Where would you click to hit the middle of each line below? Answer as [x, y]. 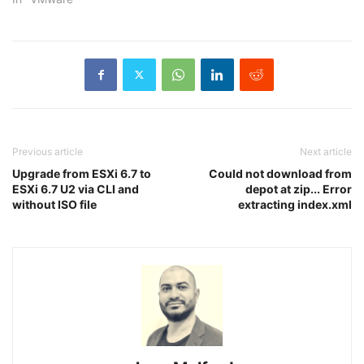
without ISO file [54, 204]
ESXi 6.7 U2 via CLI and [76, 188]
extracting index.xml [295, 204]
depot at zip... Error [299, 188]
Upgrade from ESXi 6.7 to [82, 173]
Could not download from [280, 173]
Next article [326, 151]
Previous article [48, 151]
